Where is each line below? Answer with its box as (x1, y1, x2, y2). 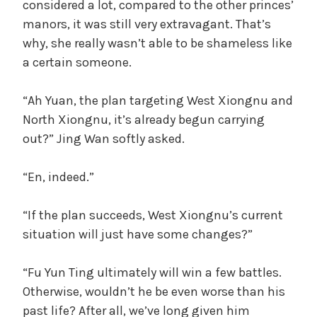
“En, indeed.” (23, 168, 94, 185)
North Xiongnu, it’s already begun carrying (23, 111, 265, 127)
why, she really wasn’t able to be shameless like (23, 35, 292, 51)
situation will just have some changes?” (23, 226, 253, 242)
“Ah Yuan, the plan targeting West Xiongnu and (23, 92, 293, 108)
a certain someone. (23, 54, 132, 70)
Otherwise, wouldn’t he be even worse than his (23, 283, 285, 299)
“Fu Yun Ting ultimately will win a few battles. (23, 264, 282, 280)
